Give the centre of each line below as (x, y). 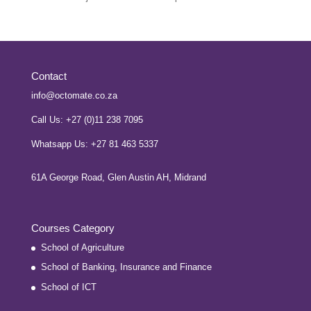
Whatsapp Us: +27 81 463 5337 (94, 144)
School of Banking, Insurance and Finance (126, 267)
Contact (49, 76)
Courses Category (73, 228)
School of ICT (68, 287)
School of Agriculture (82, 247)
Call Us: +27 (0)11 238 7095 (87, 119)
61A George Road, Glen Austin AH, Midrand (118, 177)
